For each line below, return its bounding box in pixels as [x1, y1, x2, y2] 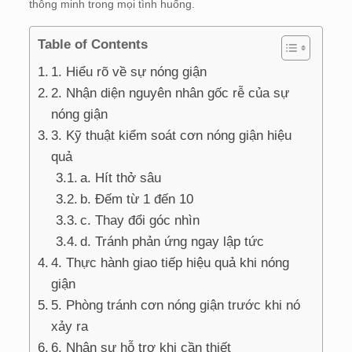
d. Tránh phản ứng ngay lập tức [80, 233, 265, 249]
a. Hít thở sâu [80, 170, 162, 185]
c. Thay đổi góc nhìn [80, 212, 200, 228]
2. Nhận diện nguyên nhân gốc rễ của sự [51, 85, 290, 101]
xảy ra [51, 318, 89, 334]
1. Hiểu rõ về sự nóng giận [51, 64, 207, 79]
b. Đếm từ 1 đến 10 [80, 191, 194, 207]
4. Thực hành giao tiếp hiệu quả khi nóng [51, 255, 290, 270]
